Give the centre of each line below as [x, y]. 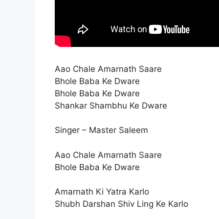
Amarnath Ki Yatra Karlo [102, 192]
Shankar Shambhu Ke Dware [111, 105]
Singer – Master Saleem [101, 130]
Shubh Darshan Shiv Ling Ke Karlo [121, 204]
